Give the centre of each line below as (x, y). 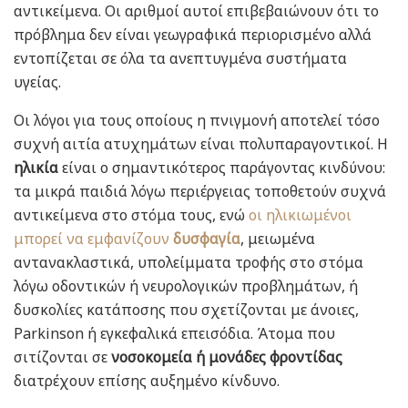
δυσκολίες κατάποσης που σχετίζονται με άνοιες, (186, 310)
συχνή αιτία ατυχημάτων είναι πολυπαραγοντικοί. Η (201, 144)
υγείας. (37, 82)
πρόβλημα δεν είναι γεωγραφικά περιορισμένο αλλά (193, 35)
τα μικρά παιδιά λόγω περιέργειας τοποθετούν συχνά (200, 192)
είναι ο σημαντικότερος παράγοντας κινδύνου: (222, 168)
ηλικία (36, 168)
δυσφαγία (207, 239)
